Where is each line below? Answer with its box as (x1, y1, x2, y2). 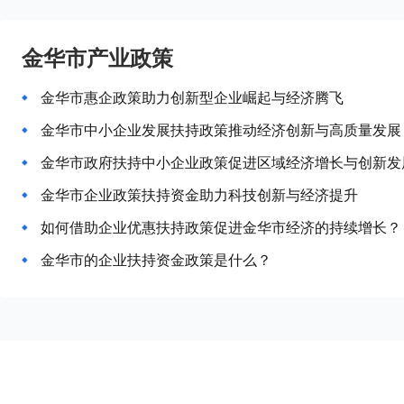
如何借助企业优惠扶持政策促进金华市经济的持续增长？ (41, 217, 401, 237)
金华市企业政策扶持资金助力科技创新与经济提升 (41, 185, 358, 205)
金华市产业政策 (22, 42, 173, 72)
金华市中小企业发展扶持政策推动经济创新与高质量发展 (41, 120, 401, 140)
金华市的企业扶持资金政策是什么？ (41, 250, 271, 270)
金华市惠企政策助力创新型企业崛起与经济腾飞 (41, 87, 344, 107)
